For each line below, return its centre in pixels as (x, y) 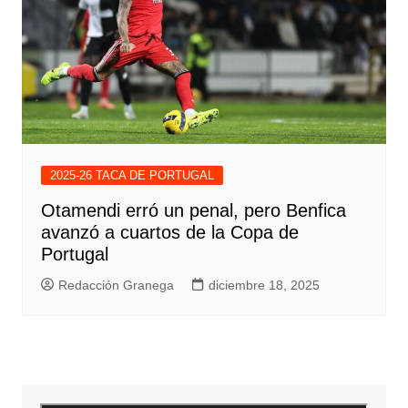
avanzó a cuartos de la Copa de (169, 233)
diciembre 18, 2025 (264, 286)
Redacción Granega (116, 286)
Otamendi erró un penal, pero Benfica (193, 211)
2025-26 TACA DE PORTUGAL (132, 176)
